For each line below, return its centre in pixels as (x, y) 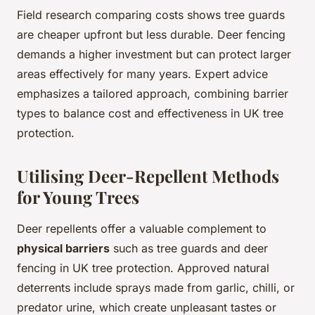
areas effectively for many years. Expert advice (142, 74)
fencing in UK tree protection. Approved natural (143, 268)
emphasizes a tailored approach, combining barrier (153, 94)
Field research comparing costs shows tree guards (151, 15)
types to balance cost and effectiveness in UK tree (150, 114)
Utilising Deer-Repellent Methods (148, 176)
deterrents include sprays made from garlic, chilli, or (156, 288)
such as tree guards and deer (189, 249)
